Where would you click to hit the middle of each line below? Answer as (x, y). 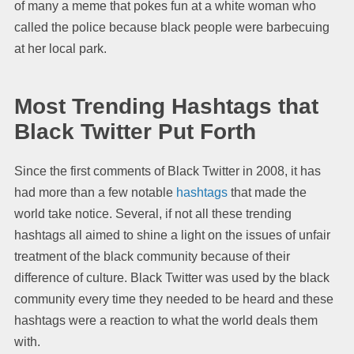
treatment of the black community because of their (152, 256)
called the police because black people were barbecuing (172, 27)
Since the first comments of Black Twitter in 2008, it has (168, 171)
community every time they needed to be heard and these (174, 299)
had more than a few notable (95, 192)
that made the (267, 192)
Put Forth (204, 131)
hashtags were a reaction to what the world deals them (166, 320)
